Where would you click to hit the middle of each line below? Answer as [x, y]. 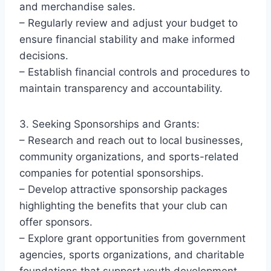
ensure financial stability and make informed [127, 39]
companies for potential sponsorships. [112, 173]
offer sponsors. [56, 222]
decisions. [44, 55]
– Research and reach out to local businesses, [131, 140]
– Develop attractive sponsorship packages [123, 189]
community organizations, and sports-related [129, 156]
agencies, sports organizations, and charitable [132, 254]
